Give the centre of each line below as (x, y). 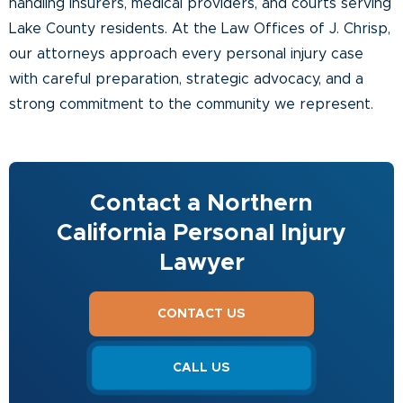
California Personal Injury (201, 233)
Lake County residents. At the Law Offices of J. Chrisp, (200, 28)
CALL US (201, 367)
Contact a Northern (201, 203)
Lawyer (201, 262)
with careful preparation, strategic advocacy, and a (186, 79)
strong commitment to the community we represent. (191, 104)
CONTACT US (201, 313)
